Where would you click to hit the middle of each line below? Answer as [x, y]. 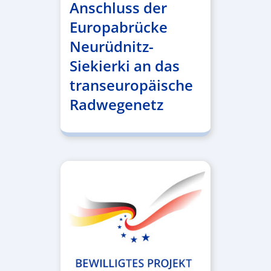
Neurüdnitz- [111, 46]
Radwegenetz [116, 104]
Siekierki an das [124, 65]
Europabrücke [118, 27]
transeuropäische [131, 85]
